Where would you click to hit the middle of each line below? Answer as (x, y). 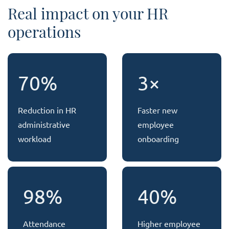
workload (35, 139)
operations (44, 31)
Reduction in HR (47, 110)
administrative (44, 125)
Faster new (157, 110)
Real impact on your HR (88, 13)
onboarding (158, 139)
